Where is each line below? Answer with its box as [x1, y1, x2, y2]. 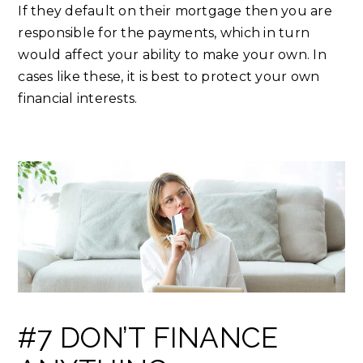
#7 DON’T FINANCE [18, 321, 279, 355]
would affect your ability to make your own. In [18, 47, 327, 63]
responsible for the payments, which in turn [18, 25, 310, 41]
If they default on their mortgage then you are [18, 3, 332, 19]
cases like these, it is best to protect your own [18, 69, 320, 85]
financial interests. [18, 91, 138, 107]
